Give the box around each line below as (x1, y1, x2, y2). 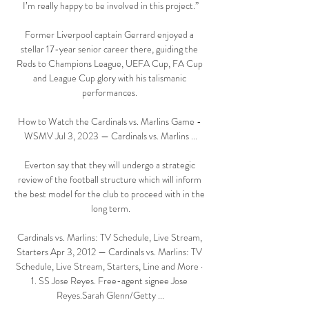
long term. (90, 201, 130, 216)
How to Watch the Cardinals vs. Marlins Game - (17, 114, 201, 129)
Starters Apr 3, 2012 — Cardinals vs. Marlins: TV (17, 245, 202, 259)
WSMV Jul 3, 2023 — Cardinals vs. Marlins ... (23, 129, 197, 143)
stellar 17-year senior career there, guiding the (21, 42, 198, 57)
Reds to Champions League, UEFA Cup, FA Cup (16, 57, 203, 71)
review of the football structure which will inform (17, 172, 201, 187)
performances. (81, 86, 139, 100)
